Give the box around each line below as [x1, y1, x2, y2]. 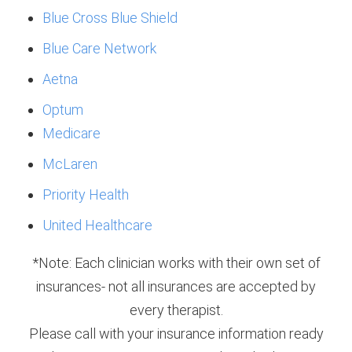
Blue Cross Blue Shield [42, 9, 178, 27]
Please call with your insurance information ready [28, 325, 324, 343]
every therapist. [129, 302, 223, 319]
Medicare [42, 125, 101, 142]
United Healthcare [42, 217, 152, 234]
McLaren [42, 156, 97, 173]
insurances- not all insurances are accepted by [36, 278, 316, 295]
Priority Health [42, 186, 129, 203]
